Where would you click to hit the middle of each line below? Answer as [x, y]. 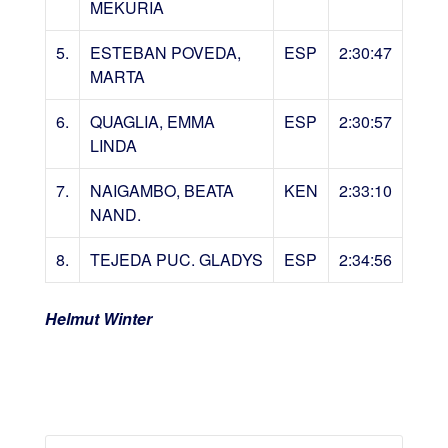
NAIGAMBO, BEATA [161, 190]
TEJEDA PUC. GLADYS [176, 259]
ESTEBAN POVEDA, [165, 52]
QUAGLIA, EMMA [152, 121]
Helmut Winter [100, 318]
